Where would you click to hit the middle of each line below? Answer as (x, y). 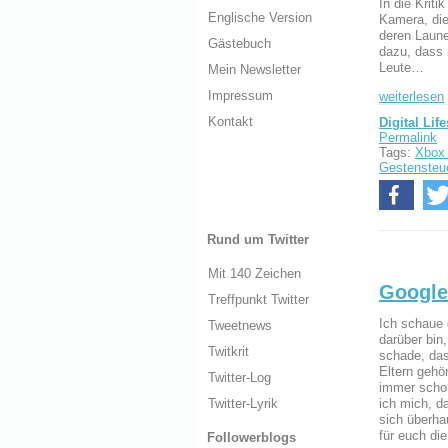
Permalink (408, 137)
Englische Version (260, 18)
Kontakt (230, 122)
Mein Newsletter (254, 70)
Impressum (240, 96)
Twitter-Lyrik (243, 403)
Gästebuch (239, 44)
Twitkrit (228, 351)
